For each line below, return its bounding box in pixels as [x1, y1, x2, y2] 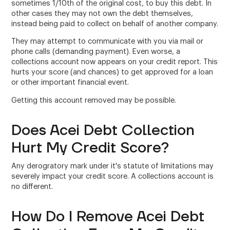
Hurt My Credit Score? [11, 138, 169, 158]
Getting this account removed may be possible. [11, 96, 177, 104]
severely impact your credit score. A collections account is [11, 172, 214, 181]
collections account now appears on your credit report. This [11, 58, 218, 66]
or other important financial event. [11, 79, 129, 87]
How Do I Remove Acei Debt [11, 207, 205, 227]
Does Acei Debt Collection [11, 121, 195, 140]
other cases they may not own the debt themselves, [11, 9, 194, 17]
